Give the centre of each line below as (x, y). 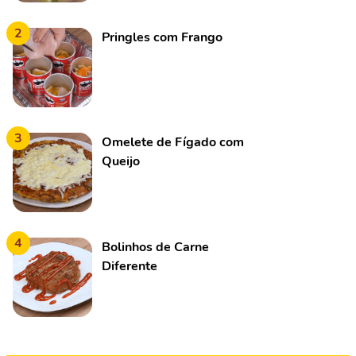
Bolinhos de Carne (155, 247)
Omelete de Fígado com (173, 142)
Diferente (130, 266)
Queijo (121, 161)
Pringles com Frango (162, 37)
